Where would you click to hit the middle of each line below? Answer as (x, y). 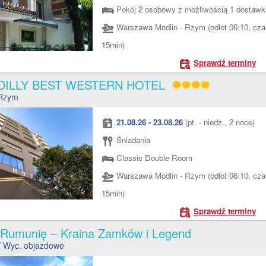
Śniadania (133, 140)
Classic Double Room (154, 158)
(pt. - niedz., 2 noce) (219, 122)
